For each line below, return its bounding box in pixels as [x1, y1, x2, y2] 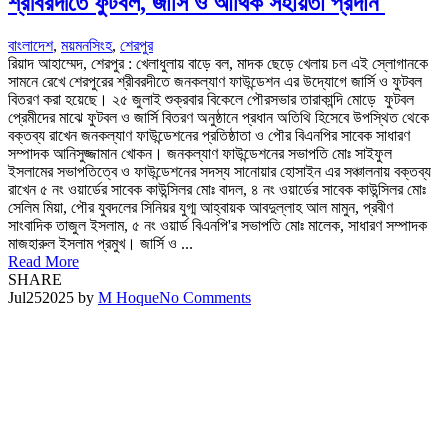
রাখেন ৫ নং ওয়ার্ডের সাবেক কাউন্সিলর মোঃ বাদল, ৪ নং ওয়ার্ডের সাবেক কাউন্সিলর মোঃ [8, 180, 426, 198]
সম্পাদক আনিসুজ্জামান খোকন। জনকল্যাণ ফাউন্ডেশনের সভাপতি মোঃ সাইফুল [8, 144, 392, 162]
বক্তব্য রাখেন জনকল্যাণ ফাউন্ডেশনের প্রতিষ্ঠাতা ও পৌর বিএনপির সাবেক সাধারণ [8, 126, 410, 144]
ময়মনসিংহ [61, 36, 112, 54]
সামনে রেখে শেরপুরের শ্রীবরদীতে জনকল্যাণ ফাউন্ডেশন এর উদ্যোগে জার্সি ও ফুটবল [8, 72, 422, 90]
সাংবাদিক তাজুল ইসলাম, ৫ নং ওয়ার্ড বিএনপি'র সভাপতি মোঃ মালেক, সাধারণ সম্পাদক [8, 216, 427, 234]
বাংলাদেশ [8, 36, 53, 54]
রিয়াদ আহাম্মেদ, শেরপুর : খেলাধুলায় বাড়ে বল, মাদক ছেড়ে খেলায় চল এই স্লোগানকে [8, 54, 428, 72]
